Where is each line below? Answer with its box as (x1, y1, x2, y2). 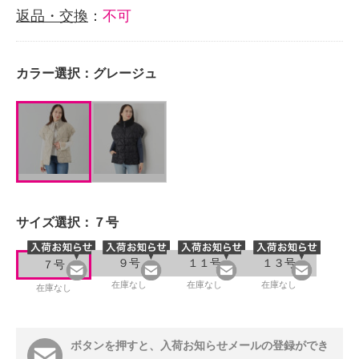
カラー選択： (16, 67, 93, 80)
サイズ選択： (16, 215, 93, 229)
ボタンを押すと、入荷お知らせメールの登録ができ (71, 339, 329, 352)
